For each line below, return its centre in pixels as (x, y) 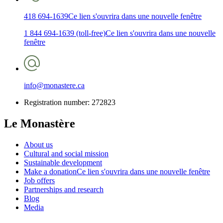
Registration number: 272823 (70, 103)
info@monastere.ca (54, 86)
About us (38, 145)
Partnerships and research (64, 190)
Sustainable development (63, 163)
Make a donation (50, 172)
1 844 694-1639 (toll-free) (65, 33)
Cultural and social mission (66, 154)
